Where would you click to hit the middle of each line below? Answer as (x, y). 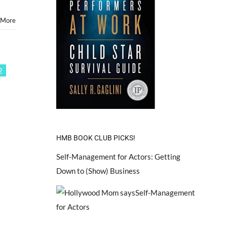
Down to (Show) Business (98, 171)
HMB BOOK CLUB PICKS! (96, 138)
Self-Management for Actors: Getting (118, 156)
